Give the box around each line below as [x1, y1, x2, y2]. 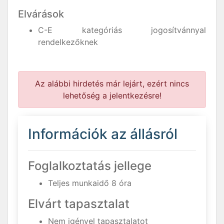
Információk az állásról [28, 125, 177, 142]
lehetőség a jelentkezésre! [62, 90, 161, 100]
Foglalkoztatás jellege [28, 158, 151, 173]
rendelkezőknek [38, 37, 98, 47]
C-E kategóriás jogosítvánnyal [38, 25, 206, 35]
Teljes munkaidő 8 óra [48, 178, 131, 188]
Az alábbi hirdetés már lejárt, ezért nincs [35, 78, 189, 88]
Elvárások [18, 8, 64, 20]
